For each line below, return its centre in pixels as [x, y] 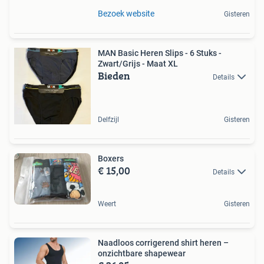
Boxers [111, 159]
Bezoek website [126, 14]
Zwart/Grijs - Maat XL [138, 64]
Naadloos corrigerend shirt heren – [163, 243]
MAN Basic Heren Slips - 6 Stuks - [160, 53]
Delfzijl [108, 120]
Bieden [114, 76]
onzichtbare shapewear [142, 254]
